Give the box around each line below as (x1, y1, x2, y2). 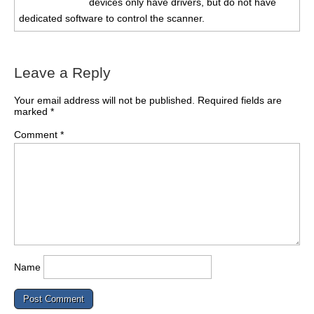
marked (14, 105, 50, 117)
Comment (14, 128, 60, 140)
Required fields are (198, 94, 282, 106)
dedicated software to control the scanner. (19, 12, 205, 24)
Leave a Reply (14, 64, 111, 81)
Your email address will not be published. (14, 94, 195, 106)
